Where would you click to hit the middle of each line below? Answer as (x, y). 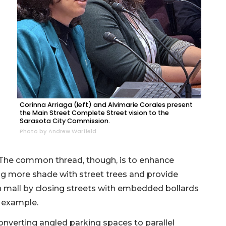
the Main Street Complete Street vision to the (94, 113)
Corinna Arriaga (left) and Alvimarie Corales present (106, 105)
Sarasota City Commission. (65, 121)
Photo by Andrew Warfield (58, 131)
